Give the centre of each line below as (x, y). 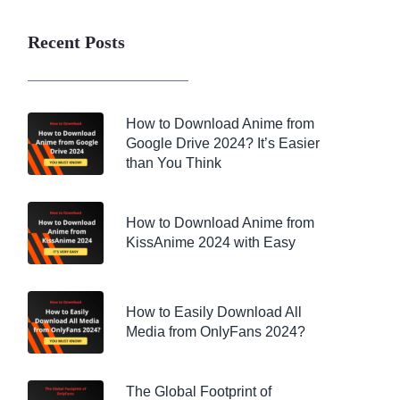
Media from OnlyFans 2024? (216, 332)
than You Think (174, 163)
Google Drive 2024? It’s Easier (223, 143)
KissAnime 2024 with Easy (211, 242)
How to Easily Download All (214, 312)
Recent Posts (76, 42)
